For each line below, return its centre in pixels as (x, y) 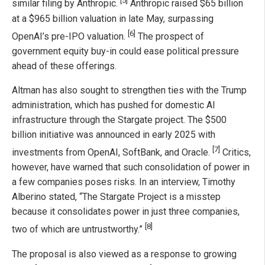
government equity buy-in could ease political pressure (125, 51)
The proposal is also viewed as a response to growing (124, 254)
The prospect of (170, 36)
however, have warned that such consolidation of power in (131, 167)
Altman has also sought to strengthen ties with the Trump (129, 90)
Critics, (235, 153)
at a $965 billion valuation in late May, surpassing (113, 18)
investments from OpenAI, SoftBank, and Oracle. (112, 153)
